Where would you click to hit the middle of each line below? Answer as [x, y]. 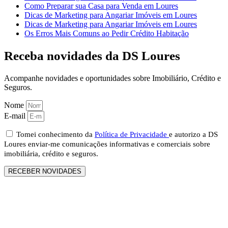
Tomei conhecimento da [55, 134]
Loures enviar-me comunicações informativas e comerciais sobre [107, 144]
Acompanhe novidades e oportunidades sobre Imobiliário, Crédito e [112, 78]
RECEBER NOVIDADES [45, 171]
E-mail [16, 116]
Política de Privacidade [132, 134]
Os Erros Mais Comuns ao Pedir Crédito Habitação [107, 34]
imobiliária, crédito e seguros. [51, 153]
